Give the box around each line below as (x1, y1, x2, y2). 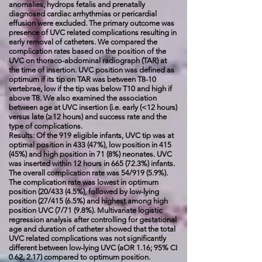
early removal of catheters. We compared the (9, 37, 157, 46)
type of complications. (9, 122, 84, 130)
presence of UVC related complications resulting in (9, 28, 177, 37)
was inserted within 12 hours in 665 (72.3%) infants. (9, 159, 175, 168)
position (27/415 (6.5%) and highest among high (9, 196, 168, 205)
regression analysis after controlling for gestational (9, 215, 177, 224)
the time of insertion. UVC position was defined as (9, 65, 174, 74)
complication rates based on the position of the (9, 47, 166, 56)
